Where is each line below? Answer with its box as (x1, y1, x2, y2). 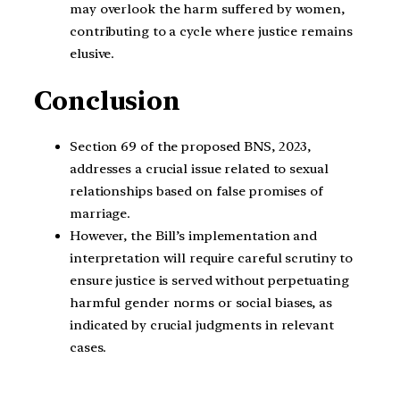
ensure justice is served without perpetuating (70, 272, 349, 289)
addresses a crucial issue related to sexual (70, 161, 329, 178)
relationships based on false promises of (70, 183, 323, 200)
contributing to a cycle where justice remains (70, 22, 353, 39)
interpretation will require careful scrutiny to (70, 250, 354, 267)
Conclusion (34, 85, 180, 116)
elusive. (70, 45, 115, 62)
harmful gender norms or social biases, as (70, 295, 332, 312)
